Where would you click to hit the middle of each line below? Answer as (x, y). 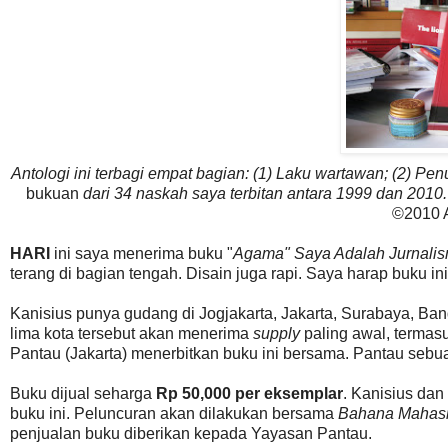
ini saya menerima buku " (141, 253)
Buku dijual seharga (83, 393)
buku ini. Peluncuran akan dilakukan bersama (174, 413)
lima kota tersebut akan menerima (131, 333)
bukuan (52, 193)
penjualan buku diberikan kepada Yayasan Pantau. (191, 433)
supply (276, 333)
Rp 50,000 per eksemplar (249, 393)
